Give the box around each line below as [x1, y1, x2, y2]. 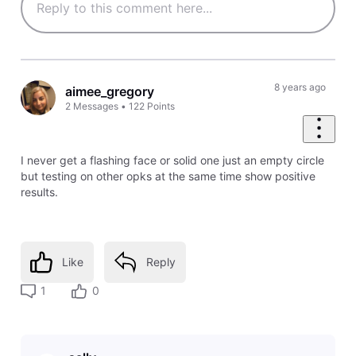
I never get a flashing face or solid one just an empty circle [20, 153, 324, 168]
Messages [73, 99, 119, 112]
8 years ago [273, 81, 326, 94]
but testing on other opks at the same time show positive [20, 169, 315, 184]
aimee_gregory [65, 83, 155, 99]
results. [20, 185, 58, 199]
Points [147, 99, 176, 112]
